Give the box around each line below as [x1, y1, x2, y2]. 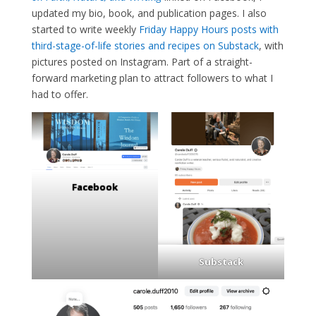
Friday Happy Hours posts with [138, 23, 279, 36]
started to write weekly [31, 23, 139, 36]
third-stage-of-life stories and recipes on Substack [31, 39, 259, 52]
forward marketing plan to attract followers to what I [31, 71, 273, 85]
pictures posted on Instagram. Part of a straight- [31, 55, 253, 68]
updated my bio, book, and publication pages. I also [31, 6, 267, 20]
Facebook [71, 181, 118, 194]
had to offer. [31, 87, 88, 101]
